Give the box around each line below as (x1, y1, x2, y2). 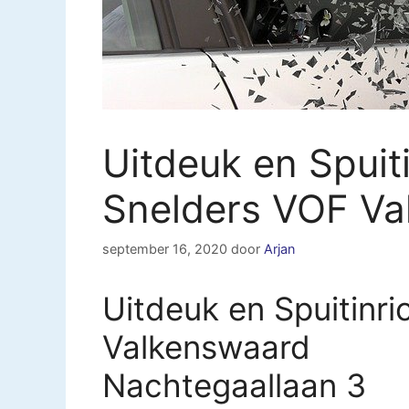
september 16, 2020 (102, 240, 227, 257)
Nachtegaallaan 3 (102, 365, 366, 404)
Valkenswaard (102, 327, 310, 366)
